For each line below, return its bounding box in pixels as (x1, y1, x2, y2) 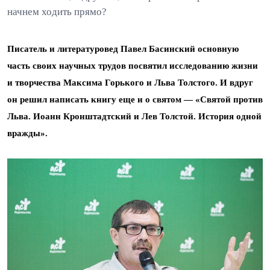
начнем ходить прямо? (7, 6, 107, 17)
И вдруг (220, 78, 253, 87)
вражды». (7, 128, 48, 138)
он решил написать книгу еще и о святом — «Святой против (7, 95, 263, 104)
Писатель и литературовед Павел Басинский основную (7, 44, 239, 54)
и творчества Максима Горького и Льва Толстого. (7, 78, 218, 87)
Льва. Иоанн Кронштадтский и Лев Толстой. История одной (7, 111, 262, 121)
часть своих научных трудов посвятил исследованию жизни (7, 61, 258, 71)
